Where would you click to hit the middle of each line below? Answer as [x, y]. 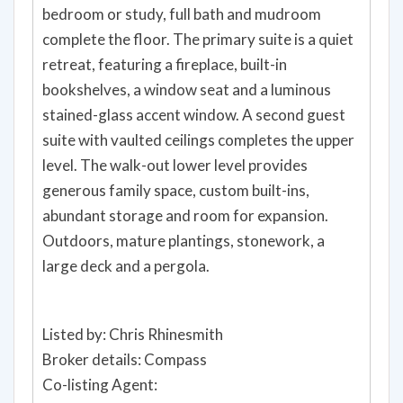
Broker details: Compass [125, 366]
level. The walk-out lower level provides [175, 172]
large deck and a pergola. [126, 273]
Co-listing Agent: [100, 391]
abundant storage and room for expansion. [185, 222]
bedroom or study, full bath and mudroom [182, 21]
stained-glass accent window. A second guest [194, 121]
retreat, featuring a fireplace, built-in [165, 71]
